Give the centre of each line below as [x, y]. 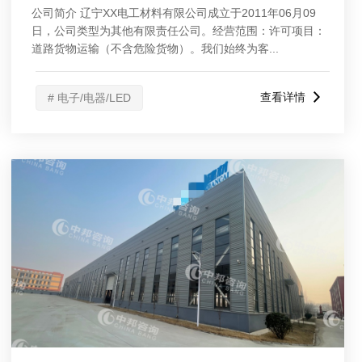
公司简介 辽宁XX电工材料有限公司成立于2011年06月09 [174, 13]
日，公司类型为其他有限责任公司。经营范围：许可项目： [179, 31]
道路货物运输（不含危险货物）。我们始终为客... [155, 48]
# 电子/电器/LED [89, 98]
